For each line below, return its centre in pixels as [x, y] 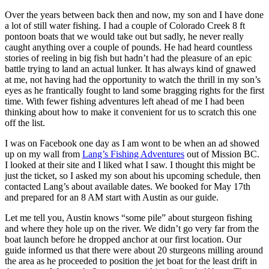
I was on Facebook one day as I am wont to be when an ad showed [132, 143]
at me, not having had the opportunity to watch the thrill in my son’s [133, 79]
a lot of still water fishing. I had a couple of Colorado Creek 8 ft [125, 25]
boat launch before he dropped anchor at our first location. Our [123, 239]
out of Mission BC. [222, 154]
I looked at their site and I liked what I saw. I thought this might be [130, 165]
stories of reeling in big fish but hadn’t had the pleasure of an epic [128, 58]
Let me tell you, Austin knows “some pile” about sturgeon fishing [128, 217]
